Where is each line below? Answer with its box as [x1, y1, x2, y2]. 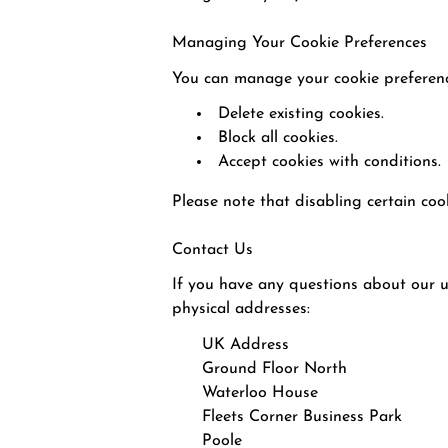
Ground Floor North [202, 360, 347, 377]
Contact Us [172, 242, 253, 259]
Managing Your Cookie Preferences [172, 35, 427, 52]
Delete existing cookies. [218, 105, 385, 122]
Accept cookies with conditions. [218, 153, 442, 170]
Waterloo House [202, 384, 318, 401]
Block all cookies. [218, 129, 339, 146]
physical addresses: [172, 301, 310, 318]
